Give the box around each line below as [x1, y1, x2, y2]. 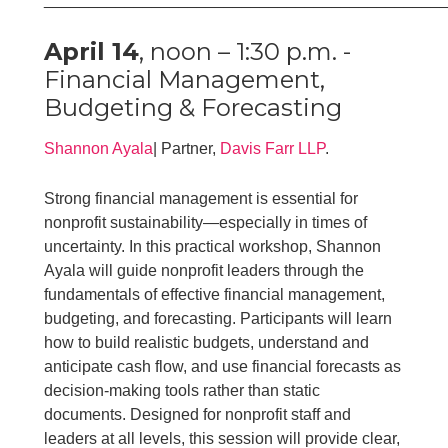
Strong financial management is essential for [44, 189, 359, 207]
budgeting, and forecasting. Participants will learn [44, 309, 393, 327]
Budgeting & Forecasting [44, 92, 343, 122]
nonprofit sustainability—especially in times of [44, 213, 368, 231]
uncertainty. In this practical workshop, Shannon [44, 237, 382, 255]
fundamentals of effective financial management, [44, 285, 386, 303]
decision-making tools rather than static [44, 381, 321, 399]
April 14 [44, 36, 140, 66]
